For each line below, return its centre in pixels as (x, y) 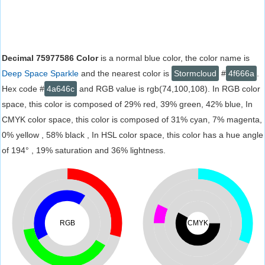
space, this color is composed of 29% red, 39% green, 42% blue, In (127, 104)
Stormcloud (195, 73)
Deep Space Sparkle (40, 73)
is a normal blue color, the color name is (174, 58)
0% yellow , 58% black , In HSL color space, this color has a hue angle (132, 135)
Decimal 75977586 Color (50, 58)
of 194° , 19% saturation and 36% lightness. (84, 150)
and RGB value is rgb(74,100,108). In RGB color (169, 89)
